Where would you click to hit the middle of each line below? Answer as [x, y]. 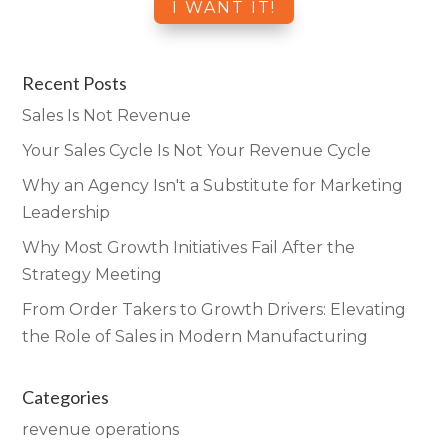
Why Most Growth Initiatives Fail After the [189, 248]
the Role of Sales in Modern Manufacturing [195, 337]
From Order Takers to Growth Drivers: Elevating [214, 310]
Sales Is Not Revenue [107, 116]
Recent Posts [75, 83]
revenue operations [101, 430]
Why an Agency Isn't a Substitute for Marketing [213, 186]
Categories [66, 397]
